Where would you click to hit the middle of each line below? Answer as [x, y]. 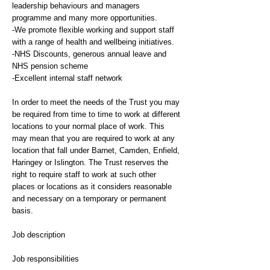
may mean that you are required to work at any [93, 138]
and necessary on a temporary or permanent [89, 199]
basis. [23, 211]
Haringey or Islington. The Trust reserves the [90, 162]
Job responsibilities [46, 259]
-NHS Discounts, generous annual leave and [89, 54]
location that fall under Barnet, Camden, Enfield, [96, 150]
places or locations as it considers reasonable [92, 187]
